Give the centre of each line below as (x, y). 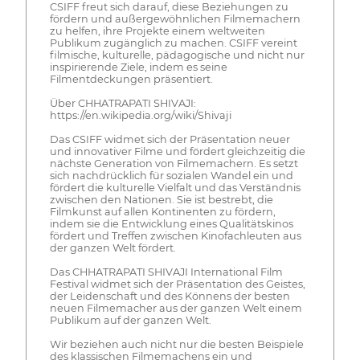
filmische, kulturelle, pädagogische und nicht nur (177, 55)
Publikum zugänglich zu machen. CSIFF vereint (173, 43)
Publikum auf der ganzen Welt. (130, 321)
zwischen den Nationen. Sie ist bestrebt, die (161, 200)
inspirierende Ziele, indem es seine (138, 67)
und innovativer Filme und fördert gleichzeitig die (177, 152)
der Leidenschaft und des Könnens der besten (170, 297)
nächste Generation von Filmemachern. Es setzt (174, 164)
